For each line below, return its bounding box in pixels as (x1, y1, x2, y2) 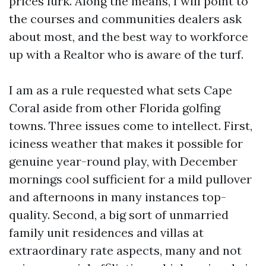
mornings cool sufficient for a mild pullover (9, 172, 252, 186)
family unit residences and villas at (9, 225, 204, 240)
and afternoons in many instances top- (9, 189, 226, 204)
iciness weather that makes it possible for (9, 136, 243, 151)
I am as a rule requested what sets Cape (9, 83, 232, 97)
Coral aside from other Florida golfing (9, 100, 220, 115)
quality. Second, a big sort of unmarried (9, 207, 229, 222)
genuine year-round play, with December (9, 154, 237, 169)
